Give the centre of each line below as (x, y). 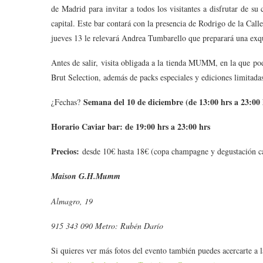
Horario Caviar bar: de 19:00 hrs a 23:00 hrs (131, 127)
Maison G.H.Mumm (86, 176)
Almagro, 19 (72, 201)
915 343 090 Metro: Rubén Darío (107, 226)
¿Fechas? (67, 102)
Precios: (67, 151)
